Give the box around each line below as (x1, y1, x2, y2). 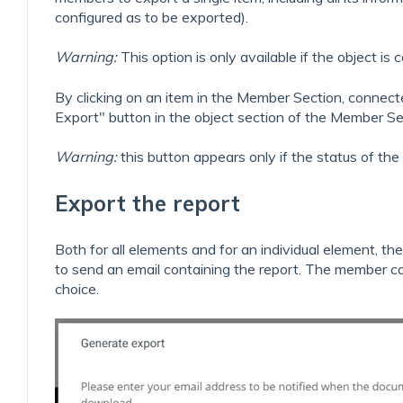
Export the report (55, 189, 241, 217)
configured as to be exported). (55, 8, 249, 27)
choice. (55, 279, 100, 298)
